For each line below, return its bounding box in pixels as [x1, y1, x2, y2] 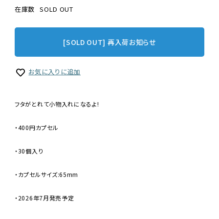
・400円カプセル [15, 123, 59, 131]
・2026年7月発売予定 [15, 193, 74, 202]
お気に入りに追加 [28, 67, 81, 77]
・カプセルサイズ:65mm [15, 170, 79, 178]
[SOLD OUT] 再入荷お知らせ [63, 37, 156, 47]
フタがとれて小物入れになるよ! [15, 99, 99, 108]
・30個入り [15, 146, 44, 155]
